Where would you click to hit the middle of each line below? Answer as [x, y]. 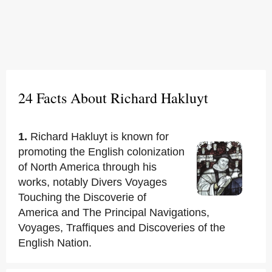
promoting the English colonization [101, 152]
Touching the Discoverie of [82, 197]
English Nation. [55, 243]
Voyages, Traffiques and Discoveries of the [122, 228]
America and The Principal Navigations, [114, 212]
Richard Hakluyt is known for [100, 137]
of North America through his [87, 167]
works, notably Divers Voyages [93, 182]
